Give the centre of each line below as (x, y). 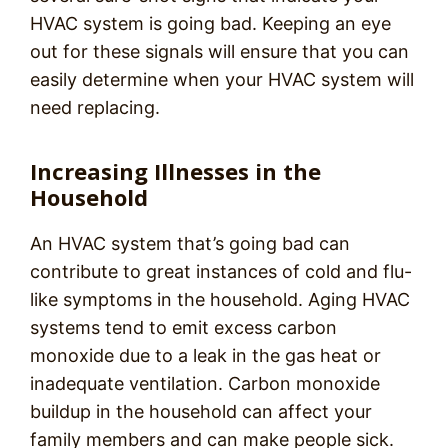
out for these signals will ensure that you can (219, 51)
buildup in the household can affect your (201, 411)
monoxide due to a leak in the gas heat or (205, 355)
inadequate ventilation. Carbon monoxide (205, 383)
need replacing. (95, 107)
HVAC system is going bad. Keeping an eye (210, 23)
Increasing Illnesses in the (175, 171)
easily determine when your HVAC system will (222, 79)
